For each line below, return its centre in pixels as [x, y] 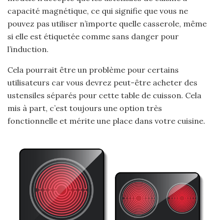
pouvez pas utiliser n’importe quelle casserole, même [107, 23]
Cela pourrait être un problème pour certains [93, 69]
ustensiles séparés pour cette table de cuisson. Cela [104, 95]
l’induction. [28, 49]
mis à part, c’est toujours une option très [85, 108]
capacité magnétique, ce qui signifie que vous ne [98, 11]
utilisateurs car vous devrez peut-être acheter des [102, 82]
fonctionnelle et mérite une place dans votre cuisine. [106, 121]
